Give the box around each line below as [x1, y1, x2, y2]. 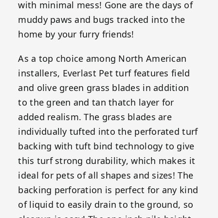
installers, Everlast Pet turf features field [18, 67, 190, 79]
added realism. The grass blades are [18, 110, 172, 123]
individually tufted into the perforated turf [18, 125, 198, 137]
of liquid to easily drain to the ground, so [18, 198, 194, 210]
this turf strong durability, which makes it [18, 154, 196, 166]
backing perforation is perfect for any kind [18, 183, 199, 196]
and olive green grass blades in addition [18, 81, 189, 93]
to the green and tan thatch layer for [18, 96, 174, 108]
